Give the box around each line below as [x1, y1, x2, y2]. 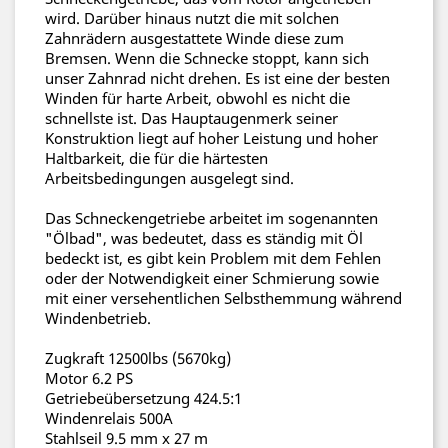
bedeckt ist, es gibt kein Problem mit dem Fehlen [45, 248, 381, 268]
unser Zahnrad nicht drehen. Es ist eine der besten [45, 68, 390, 88]
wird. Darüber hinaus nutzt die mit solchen [45, 8, 339, 28]
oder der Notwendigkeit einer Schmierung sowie [45, 268, 379, 288]
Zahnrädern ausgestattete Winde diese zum [45, 28, 344, 48]
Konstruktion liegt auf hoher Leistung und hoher [45, 128, 378, 148]
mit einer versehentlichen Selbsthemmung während [45, 288, 402, 308]
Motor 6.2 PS [45, 368, 133, 388]
